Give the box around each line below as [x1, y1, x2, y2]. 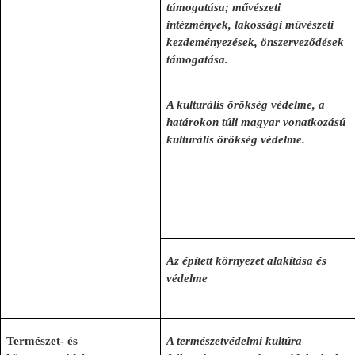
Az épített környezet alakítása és [166, 254, 327, 267]
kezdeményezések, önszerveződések [166, 36, 345, 48]
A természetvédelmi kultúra [166, 334, 303, 347]
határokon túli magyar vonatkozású [166, 116, 346, 128]
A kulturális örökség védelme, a [166, 98, 326, 111]
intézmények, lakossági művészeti [166, 18, 334, 31]
